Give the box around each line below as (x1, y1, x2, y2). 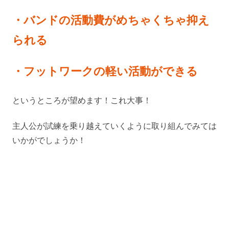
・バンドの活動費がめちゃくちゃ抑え (12, 13, 210, 27)
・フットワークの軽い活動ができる (12, 64, 198, 78)
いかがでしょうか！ (12, 135, 86, 146)
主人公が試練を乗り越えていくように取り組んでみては (12, 121, 217, 131)
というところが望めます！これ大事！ (12, 95, 151, 105)
